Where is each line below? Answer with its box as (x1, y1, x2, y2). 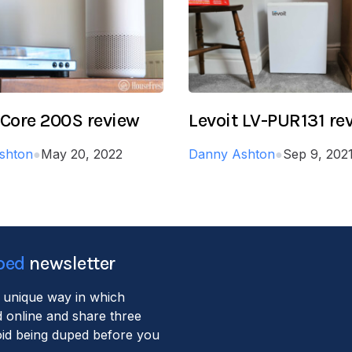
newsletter (24, 251, 115, 274)
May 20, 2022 (41, 145, 123, 162)
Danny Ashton (189, 145, 275, 162)
